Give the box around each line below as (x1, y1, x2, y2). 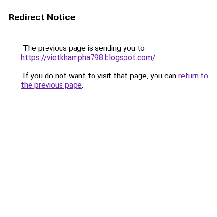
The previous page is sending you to (21, 44, 145, 53)
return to (178, 71, 208, 80)
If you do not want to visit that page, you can (21, 71, 178, 80)
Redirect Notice (9, 12, 75, 23)
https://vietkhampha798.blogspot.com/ (21, 53, 155, 62)
